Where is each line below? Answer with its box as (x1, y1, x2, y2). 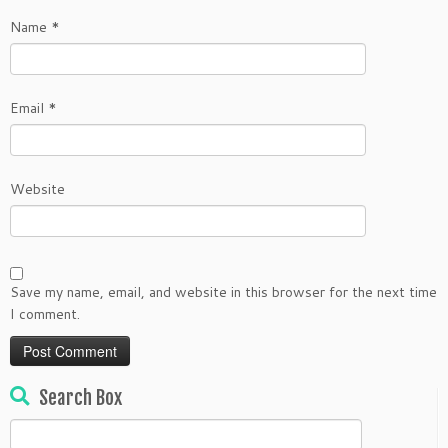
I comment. (10, 304, 80, 324)
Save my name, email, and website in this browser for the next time (10, 282, 437, 302)
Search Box (39, 386, 122, 410)
